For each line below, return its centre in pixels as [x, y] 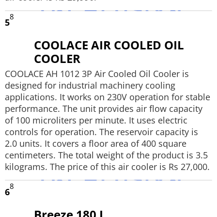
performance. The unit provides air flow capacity [104, 108]
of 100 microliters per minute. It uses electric [96, 120]
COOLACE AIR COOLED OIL [109, 45]
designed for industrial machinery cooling [90, 85]
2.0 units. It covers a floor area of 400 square [96, 143]
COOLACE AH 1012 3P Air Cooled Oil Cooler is [97, 74]
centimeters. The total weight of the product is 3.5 [106, 155]
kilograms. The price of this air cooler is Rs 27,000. [107, 167]
